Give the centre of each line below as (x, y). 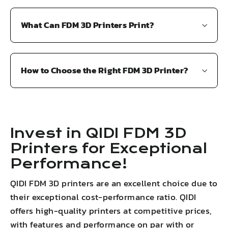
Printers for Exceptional (109, 149)
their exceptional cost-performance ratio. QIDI (103, 197)
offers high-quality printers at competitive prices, (111, 211)
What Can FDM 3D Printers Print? (88, 25)
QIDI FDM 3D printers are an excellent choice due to (114, 183)
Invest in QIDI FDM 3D (98, 134)
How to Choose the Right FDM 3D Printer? (105, 70)
